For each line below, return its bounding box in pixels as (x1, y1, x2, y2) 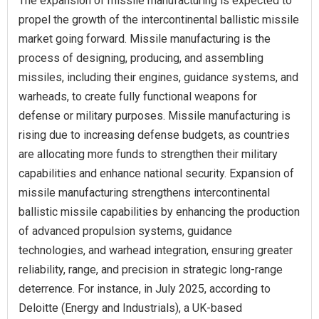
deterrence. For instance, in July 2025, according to (19, 281, 271, 296)
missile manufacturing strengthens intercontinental (19, 185, 270, 199)
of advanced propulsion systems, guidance (19, 224, 232, 238)
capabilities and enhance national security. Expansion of (19, 166, 294, 180)
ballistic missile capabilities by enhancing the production (19, 204, 300, 219)
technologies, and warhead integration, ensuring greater (19, 243, 293, 257)
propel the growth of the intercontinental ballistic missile (19, 12, 299, 26)
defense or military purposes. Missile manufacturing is (19, 108, 291, 122)
